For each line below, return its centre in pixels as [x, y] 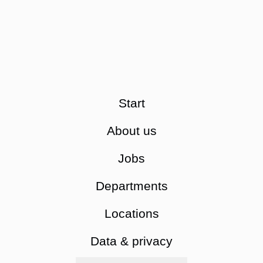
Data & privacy [131, 241]
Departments [131, 186]
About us [131, 131]
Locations [131, 213]
